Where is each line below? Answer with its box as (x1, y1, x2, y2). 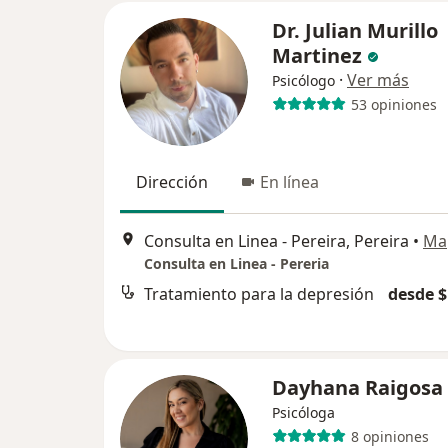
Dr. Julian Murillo (272, 17, 438, 44)
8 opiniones (350, 426, 429, 446)
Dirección (136, 171, 208, 193)
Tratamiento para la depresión (144, 283, 374, 306)
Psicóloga (272, 403, 335, 422)
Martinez (272, 42, 362, 69)
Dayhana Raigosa (272, 374, 443, 401)
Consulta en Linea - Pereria (144, 254, 329, 274)
